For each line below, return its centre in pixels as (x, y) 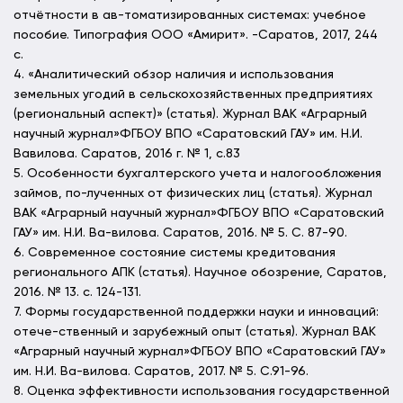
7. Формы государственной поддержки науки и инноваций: (196, 313)
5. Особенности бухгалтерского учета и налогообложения (197, 174)
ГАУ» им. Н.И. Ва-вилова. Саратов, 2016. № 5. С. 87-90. (180, 233)
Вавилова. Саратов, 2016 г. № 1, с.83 (127, 154)
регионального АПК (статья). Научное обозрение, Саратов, (200, 273)
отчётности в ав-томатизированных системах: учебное (190, 16)
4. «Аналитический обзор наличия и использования (174, 75)
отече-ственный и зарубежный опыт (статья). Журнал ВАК (195, 332)
